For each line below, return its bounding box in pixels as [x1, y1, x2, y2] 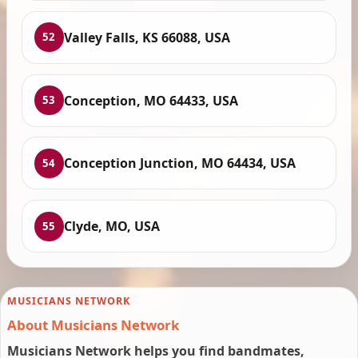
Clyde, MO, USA [63, 217, 160, 236]
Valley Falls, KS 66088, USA [63, 28, 230, 46]
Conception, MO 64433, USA [63, 91, 238, 109]
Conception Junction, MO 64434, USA [63, 154, 296, 173]
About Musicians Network [7, 315, 179, 334]
